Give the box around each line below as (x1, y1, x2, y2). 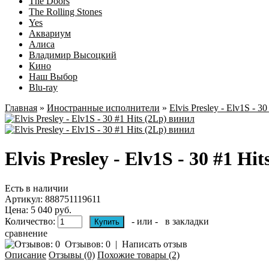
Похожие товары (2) (97, 249, 180, 260)
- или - (127, 216, 163, 226)
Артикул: (5, 193, 43, 204)
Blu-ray (29, 82, 58, 92)
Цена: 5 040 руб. (5, 204, 71, 215)
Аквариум (29, 28, 71, 38)
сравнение (5, 228, 47, 238)
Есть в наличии (5, 183, 68, 193)
